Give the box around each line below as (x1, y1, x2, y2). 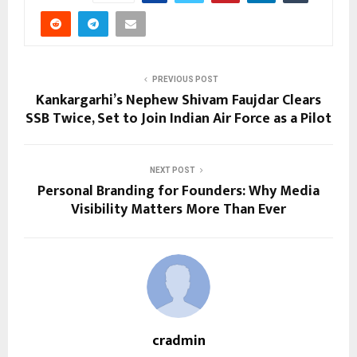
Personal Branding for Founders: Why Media (37, 179, 320, 204)
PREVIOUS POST (151, 75, 218, 84)
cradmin (151, 329, 206, 354)
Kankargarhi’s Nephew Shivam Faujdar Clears (36, 88, 321, 113)
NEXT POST (149, 166, 195, 175)
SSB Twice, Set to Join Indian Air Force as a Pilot (25, 107, 331, 131)
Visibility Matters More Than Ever (71, 198, 286, 222)
